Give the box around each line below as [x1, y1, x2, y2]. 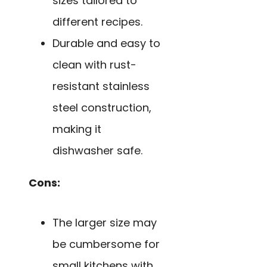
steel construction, [52, 100, 151, 115]
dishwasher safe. [52, 142, 142, 158]
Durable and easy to [52, 35, 160, 51]
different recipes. [52, 14, 142, 29]
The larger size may [52, 215, 157, 230]
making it [52, 121, 101, 136]
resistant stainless [52, 78, 150, 94]
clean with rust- [52, 57, 136, 72]
